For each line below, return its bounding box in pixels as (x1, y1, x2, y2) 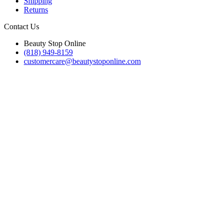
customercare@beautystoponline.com (24, 57, 141, 65)
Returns (24, 5, 48, 14)
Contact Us (4, 22, 39, 31)
